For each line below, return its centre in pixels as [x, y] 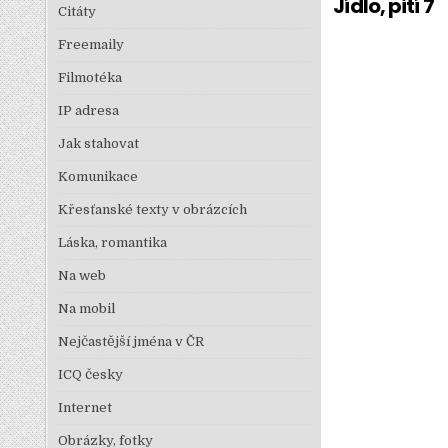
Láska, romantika [112, 242]
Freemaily [90, 44]
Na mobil [86, 308]
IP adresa [88, 110]
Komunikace [97, 176]
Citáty [76, 11]
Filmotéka [89, 77]
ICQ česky [90, 374]
